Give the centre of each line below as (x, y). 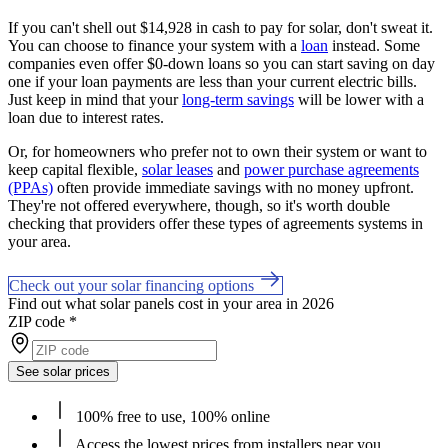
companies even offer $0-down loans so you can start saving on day (221, 63)
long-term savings (238, 99)
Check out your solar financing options (133, 285)
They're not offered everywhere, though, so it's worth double (199, 205)
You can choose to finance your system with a (154, 45)
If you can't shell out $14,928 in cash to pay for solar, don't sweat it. (220, 27)
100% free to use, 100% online (171, 416)
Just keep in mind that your (95, 99)
